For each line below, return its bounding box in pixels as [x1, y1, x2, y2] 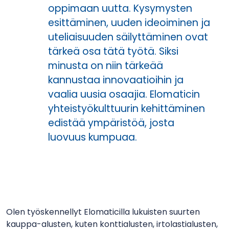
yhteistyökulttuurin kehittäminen [48, 102, 205, 116]
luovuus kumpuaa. [48, 130, 137, 145]
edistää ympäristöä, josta [48, 116, 174, 130]
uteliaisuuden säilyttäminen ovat [48, 30, 208, 44]
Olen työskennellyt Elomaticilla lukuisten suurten [6, 206, 200, 218]
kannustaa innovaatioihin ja [48, 73, 184, 87]
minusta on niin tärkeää [48, 59, 163, 73]
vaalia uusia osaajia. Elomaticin [48, 87, 200, 102]
